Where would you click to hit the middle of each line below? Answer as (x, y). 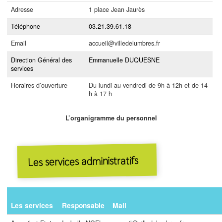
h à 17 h (100, 93)
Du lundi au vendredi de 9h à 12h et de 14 (148, 85)
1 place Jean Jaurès (117, 9)
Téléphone (26, 26)
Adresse (22, 9)
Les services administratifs (83, 161)
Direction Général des (41, 60)
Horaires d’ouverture (39, 85)
